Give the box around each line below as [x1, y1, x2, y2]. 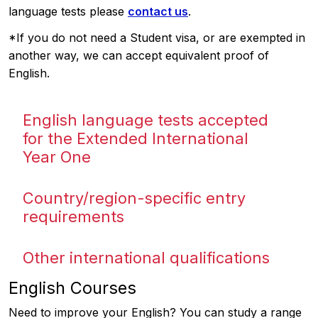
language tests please [9, 4, 128, 18]
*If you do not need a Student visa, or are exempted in [9, 30, 305, 45]
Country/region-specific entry [23, 188, 246, 207]
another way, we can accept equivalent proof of [9, 48, 269, 62]
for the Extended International [23, 128, 248, 148]
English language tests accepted [23, 110, 268, 129]
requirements [23, 207, 124, 226]
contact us [128, 4, 188, 18]
